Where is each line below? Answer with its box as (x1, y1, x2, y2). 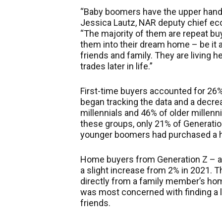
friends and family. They (80, 50, 176, 60)
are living (176, 50, 211, 60)
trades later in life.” (80, 61, 153, 71)
